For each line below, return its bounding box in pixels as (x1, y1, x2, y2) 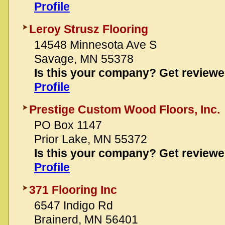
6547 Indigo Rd (34, 199, 113, 212)
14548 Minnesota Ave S (34, 38, 157, 51)
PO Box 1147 (34, 119, 102, 132)
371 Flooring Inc (29, 183, 117, 196)
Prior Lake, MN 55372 (34, 133, 147, 146)
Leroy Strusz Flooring (29, 23, 148, 36)
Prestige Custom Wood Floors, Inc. (29, 103, 220, 116)
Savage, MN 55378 (34, 52, 134, 65)
